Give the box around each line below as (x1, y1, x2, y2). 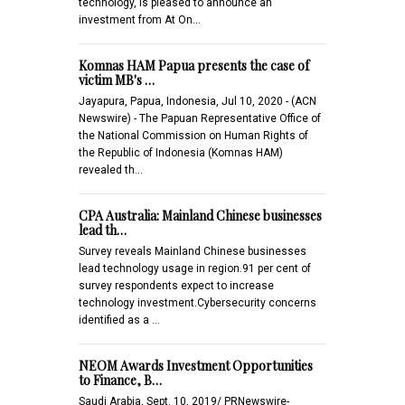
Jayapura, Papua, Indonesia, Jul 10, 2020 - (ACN (79, 94, 316, 108)
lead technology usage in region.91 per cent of (79, 261, 311, 275)
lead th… (79, 221, 127, 239)
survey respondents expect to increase (79, 278, 274, 292)
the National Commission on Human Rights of (79, 128, 308, 142)
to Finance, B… (79, 371, 162, 389)
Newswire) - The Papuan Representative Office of (79, 111, 321, 125)
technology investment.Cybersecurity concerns (79, 296, 316, 309)
